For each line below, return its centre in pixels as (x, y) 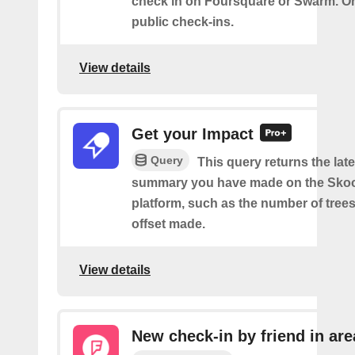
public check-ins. (183, 22)
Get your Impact (193, 134)
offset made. (168, 224)
